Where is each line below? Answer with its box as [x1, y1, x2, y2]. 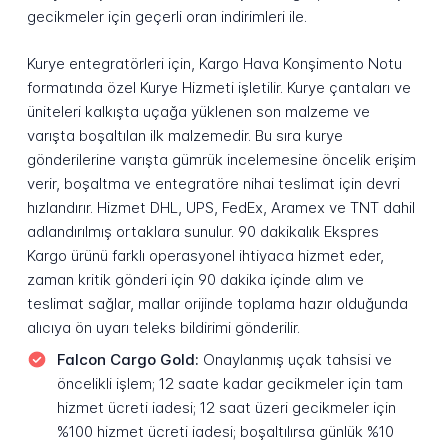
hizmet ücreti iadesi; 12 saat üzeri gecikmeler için [56, 397, 396, 417]
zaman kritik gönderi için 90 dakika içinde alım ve [26, 270, 364, 290]
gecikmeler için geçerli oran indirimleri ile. [26, 7, 307, 27]
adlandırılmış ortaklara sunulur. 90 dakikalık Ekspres [26, 222, 379, 242]
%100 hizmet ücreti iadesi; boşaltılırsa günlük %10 [56, 421, 394, 441]
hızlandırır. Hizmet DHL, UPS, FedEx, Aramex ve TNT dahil [26, 198, 415, 218]
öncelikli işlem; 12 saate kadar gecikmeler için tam [56, 373, 403, 393]
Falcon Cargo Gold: [56, 349, 199, 369]
